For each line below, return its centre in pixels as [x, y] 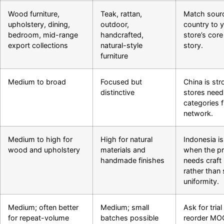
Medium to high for [40, 139]
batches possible [129, 218]
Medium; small [125, 207]
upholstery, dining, [39, 24]
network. [198, 113]
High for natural [126, 139]
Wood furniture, [34, 14]
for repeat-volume [38, 218]
